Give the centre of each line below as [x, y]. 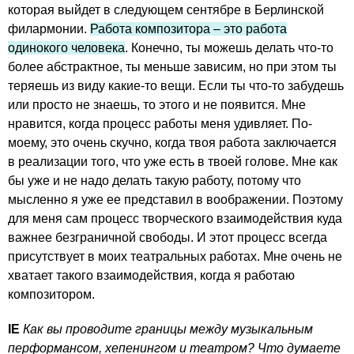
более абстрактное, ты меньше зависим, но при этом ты [172, 67]
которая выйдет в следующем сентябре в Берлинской [166, 10]
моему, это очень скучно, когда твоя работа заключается [172, 143]
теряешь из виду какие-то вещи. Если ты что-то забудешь [176, 86]
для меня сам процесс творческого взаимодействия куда [175, 219]
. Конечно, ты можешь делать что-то [229, 48]
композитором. [51, 295]
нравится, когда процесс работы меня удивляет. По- [160, 124]
